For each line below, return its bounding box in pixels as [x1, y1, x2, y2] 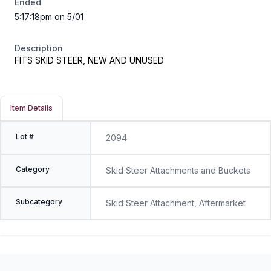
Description [15, 43, 63, 53]
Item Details [10, 103, 53, 113]
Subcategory [16, 197, 62, 206]
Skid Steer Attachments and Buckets [105, 165, 250, 175]
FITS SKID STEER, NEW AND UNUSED [15, 55, 164, 65]
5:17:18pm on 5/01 [15, 11, 83, 22]
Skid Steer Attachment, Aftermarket [105, 198, 246, 208]
